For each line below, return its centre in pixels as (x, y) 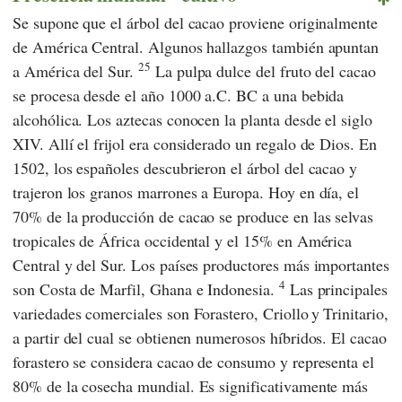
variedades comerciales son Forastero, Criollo (161, 314)
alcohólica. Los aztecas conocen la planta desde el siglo (192, 120)
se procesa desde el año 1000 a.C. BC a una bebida (179, 96)
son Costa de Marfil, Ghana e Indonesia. (146, 289)
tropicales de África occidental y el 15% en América (183, 241)
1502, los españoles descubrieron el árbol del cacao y (185, 168)
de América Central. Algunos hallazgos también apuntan (196, 47)
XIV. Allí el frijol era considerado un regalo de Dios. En (195, 144)
